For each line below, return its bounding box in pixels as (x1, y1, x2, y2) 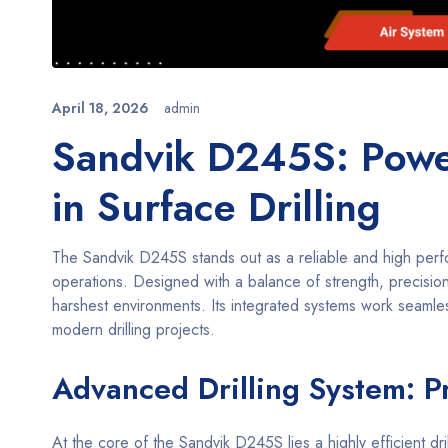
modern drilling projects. (52, 317, 215, 341)
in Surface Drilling (52, 177, 381, 236)
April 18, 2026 (52, 97, 149, 118)
